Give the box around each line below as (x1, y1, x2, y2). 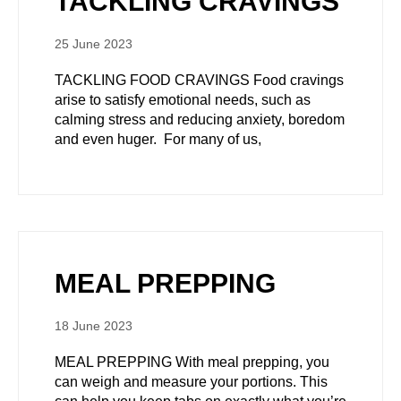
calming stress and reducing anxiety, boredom (55, 112, 345, 127)
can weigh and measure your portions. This (55, 374, 328, 389)
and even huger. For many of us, (55, 132, 261, 147)
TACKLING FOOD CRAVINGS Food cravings (55, 73, 344, 88)
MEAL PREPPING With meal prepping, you (55, 354, 329, 370)
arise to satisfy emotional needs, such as (55, 92, 311, 107)
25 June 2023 (55, 37, 132, 51)
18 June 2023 (55, 319, 132, 333)
